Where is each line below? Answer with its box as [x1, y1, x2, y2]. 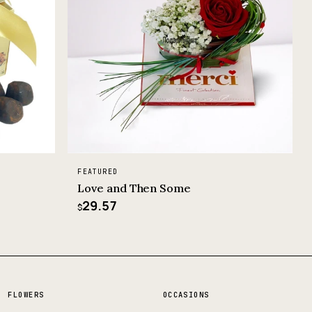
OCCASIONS [162, 289, 210, 299]
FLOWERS [8, 289, 45, 299]
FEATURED [77, 166, 118, 176]
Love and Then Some [77, 180, 191, 195]
